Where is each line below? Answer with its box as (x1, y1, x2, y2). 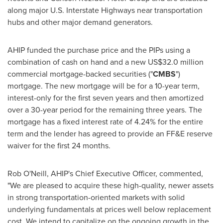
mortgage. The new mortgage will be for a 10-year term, (7, 80, 200, 92)
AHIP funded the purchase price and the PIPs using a (7, 44, 190, 56)
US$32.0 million (148, 56, 204, 68)
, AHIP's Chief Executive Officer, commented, (47, 168, 203, 179)
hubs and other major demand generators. (7, 16, 153, 28)
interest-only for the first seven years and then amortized (7, 92, 204, 104)
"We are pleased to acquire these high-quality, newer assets (7, 180, 214, 191)
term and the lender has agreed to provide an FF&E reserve (7, 128, 213, 139)
